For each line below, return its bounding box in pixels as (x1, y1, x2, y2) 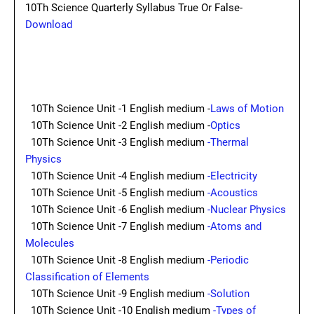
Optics (210, 119, 243, 132)
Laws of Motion (210, 102, 287, 115)
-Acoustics (207, 186, 258, 199)
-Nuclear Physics (207, 203, 286, 216)
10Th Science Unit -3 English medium (25, 136, 207, 149)
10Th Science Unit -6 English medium (25, 203, 207, 216)
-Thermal (207, 136, 249, 149)
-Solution (207, 287, 252, 300)
